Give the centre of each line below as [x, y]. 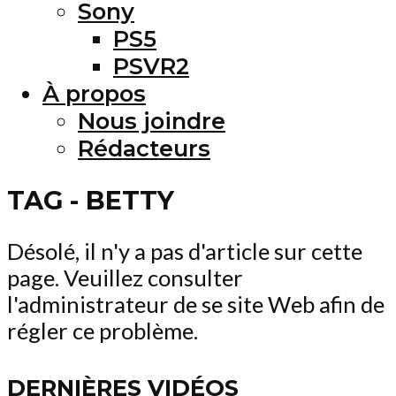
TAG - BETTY [91, 200]
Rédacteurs [144, 148]
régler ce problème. [103, 331]
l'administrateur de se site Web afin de [196, 305]
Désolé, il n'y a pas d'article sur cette [185, 251]
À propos [94, 93]
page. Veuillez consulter [125, 278]
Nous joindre [152, 120]
